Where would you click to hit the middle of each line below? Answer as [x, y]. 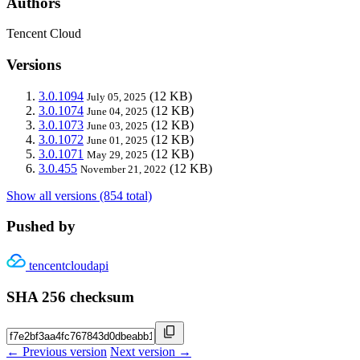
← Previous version [57, 351]
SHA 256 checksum [70, 297]
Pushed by [41, 227]
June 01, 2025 [117, 140]
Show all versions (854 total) [79, 195]
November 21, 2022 [123, 169]
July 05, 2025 [117, 96]
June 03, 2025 [117, 125]
